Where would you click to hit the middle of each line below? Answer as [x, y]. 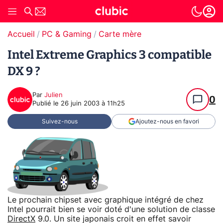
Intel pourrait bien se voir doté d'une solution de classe [111, 209]
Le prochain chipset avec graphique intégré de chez [106, 200]
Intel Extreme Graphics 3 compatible [110, 55]
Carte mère [120, 34]
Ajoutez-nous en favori [167, 121]
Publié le [47, 104]
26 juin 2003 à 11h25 [93, 104]
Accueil [21, 34]
